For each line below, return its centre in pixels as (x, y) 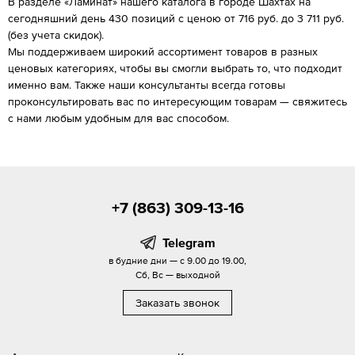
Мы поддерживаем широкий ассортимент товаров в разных (163, 51)
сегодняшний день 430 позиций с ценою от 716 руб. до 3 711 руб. (176, 18)
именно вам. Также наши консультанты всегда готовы (147, 84)
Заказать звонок (177, 302)
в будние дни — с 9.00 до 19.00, (177, 260)
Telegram (189, 242)
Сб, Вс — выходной (177, 275)
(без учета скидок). (56, 34)
